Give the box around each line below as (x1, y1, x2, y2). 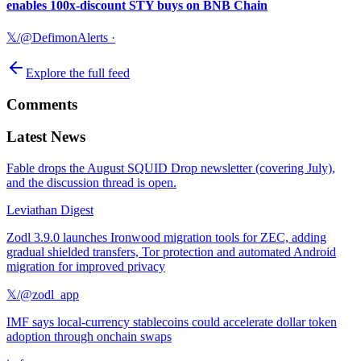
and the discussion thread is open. (6, 176, 176, 190)
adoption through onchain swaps (6, 330, 172, 344)
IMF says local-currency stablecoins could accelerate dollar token (6, 315, 337, 330)
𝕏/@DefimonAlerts (6, 30, 108, 44)
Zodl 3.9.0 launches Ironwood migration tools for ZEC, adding (6, 230, 326, 245)
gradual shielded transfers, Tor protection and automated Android (6, 245, 336, 259)
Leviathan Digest (6, 203, 93, 218)
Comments (6, 95, 77, 113)
